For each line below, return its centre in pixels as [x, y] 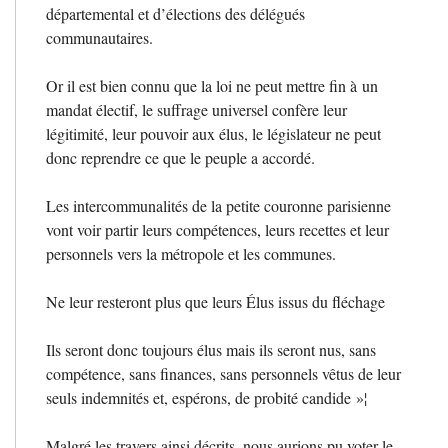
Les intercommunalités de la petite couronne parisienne [218, 205]
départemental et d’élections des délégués [175, 13]
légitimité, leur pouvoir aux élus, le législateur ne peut [213, 133]
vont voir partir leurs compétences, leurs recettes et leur [217, 229]
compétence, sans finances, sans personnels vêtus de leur [223, 373]
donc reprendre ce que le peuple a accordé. [180, 157]
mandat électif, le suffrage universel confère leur [196, 109]
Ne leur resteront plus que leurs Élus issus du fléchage [215, 301]
